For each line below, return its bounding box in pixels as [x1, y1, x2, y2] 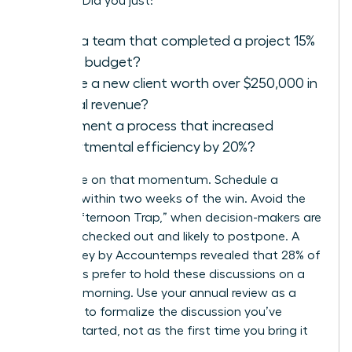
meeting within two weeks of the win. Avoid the [29, 192, 306, 205]
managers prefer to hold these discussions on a [29, 267, 305, 280]
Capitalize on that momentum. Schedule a [29, 173, 278, 186]
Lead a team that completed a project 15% [45, 33, 315, 48]
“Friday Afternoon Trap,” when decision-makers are [29, 211, 321, 224]
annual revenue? [45, 97, 148, 112]
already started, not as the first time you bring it [29, 324, 308, 337]
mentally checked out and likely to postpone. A [29, 229, 299, 243]
